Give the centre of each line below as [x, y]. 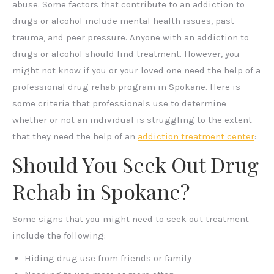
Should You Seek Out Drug [135, 165]
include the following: [59, 235]
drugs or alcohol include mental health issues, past [123, 21]
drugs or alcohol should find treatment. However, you [126, 54]
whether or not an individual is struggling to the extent [132, 120]
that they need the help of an [75, 136]
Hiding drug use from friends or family [108, 258]
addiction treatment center [196, 136]
